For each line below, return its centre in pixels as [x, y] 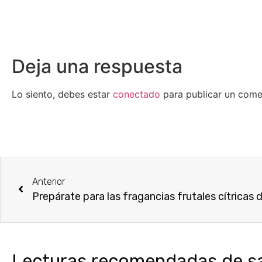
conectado [137, 94]
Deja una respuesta [97, 67]
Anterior [49, 181]
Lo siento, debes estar [62, 94]
